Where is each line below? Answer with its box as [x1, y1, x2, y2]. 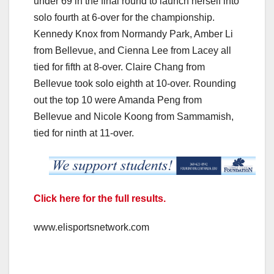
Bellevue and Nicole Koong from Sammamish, [34, 111, 234, 122]
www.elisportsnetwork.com [34, 222, 149, 233]
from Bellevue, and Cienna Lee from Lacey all [34, 45, 231, 56]
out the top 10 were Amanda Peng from [34, 95, 202, 106]
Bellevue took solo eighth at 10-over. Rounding [34, 78, 236, 89]
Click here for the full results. [34, 193, 166, 204]
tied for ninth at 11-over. [34, 128, 134, 139]
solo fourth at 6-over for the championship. [34, 12, 215, 23]
